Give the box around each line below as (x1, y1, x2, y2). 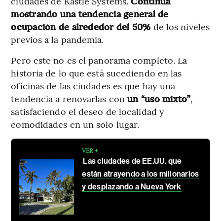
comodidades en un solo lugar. (11, 117, 140, 130)
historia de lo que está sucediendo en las (11, 66, 182, 79)
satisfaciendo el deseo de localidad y (11, 105, 165, 117)
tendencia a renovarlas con (11, 92, 125, 105)
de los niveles (150, 20, 210, 33)
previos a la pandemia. (11, 33, 104, 45)
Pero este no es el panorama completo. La (11, 53, 187, 66)
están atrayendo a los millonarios (82, 169, 199, 179)
